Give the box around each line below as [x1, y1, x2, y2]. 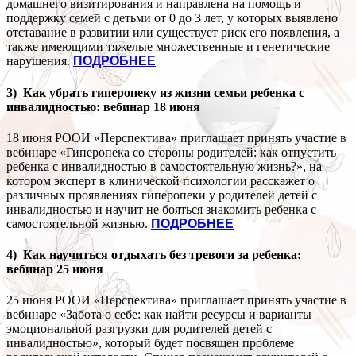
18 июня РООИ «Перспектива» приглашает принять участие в [6, 130, 346, 145]
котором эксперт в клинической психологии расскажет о [6, 173, 315, 188]
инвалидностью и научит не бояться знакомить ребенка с [6, 202, 316, 216]
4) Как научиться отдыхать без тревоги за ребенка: [6, 248, 301, 262]
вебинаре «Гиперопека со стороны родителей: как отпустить [6, 145, 336, 159]
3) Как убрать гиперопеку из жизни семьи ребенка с [6, 85, 304, 99]
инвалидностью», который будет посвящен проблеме [6, 336, 294, 350]
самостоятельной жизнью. [6, 216, 151, 230]
